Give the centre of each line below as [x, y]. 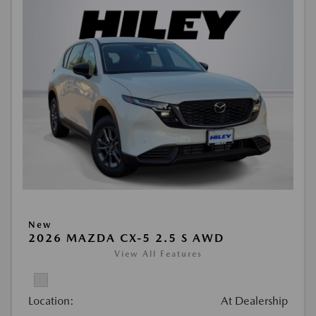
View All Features [158, 254]
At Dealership [254, 301]
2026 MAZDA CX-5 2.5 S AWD [126, 238]
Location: [51, 301]
